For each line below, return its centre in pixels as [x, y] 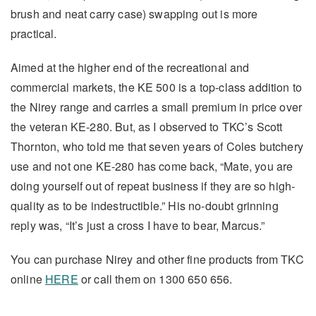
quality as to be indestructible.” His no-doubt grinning [145, 206]
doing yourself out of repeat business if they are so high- [153, 186]
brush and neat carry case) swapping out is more [134, 14]
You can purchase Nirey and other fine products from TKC [157, 260]
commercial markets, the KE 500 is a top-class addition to [157, 87]
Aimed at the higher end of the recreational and [130, 68]
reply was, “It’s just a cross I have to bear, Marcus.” [138, 226]
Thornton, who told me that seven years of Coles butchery [157, 147]
